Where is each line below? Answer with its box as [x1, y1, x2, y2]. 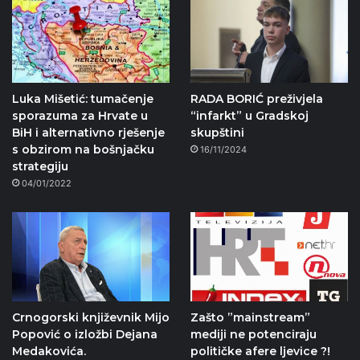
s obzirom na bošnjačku [12, 141, 154, 157]
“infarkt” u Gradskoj [190, 108, 309, 123]
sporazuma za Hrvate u [12, 108, 148, 123]
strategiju [12, 158, 68, 174]
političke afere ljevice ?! [190, 343, 330, 358]
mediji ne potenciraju [190, 326, 317, 342]
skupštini [190, 125, 244, 140]
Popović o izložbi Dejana [12, 326, 157, 342]
